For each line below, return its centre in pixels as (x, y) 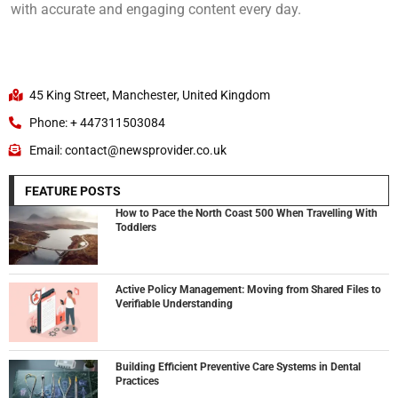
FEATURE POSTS (73, 191)
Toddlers (136, 227)
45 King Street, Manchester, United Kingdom (149, 95)
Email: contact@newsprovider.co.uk (127, 150)
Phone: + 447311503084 (97, 122)
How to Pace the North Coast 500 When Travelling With (247, 213)
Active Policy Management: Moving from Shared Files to (248, 290)
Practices (137, 381)
